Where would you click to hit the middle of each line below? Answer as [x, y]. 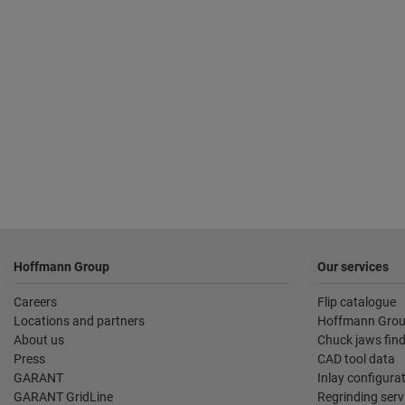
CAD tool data [356, 359]
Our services [353, 267]
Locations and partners [79, 321]
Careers [35, 302]
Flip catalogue [357, 302]
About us [39, 340]
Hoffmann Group [61, 267]
